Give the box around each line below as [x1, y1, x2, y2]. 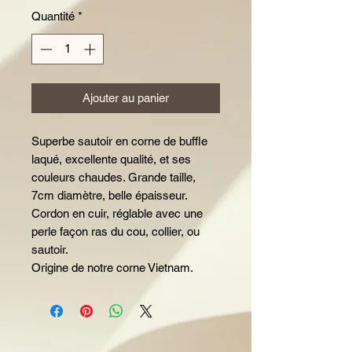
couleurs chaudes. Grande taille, [31, 170, 196, 184]
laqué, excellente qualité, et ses [31, 152, 191, 166]
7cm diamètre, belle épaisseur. [31, 188, 187, 202]
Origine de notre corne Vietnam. [31, 260, 193, 274]
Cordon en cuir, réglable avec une [31, 206, 203, 220]
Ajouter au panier [82, 90, 169, 104]
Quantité [31, 9, 75, 23]
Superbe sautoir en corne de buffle [31, 134, 207, 148]
